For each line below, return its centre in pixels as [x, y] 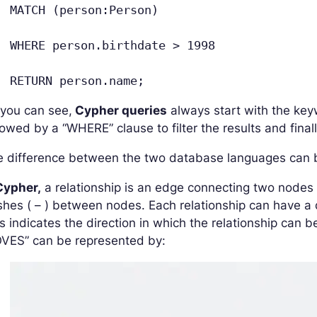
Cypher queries [120, 110]
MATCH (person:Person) [85, 10]
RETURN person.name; [77, 81]
